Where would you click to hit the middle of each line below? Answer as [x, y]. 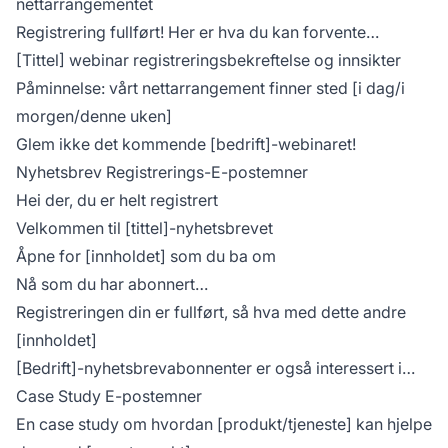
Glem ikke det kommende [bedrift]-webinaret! [186, 144]
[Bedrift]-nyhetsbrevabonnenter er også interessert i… [215, 368]
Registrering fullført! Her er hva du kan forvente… [197, 32]
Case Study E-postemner [109, 396]
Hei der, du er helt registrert [117, 200]
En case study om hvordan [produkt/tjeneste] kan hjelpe [224, 424]
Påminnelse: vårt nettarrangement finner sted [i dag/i [210, 88]
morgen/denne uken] [94, 116]
